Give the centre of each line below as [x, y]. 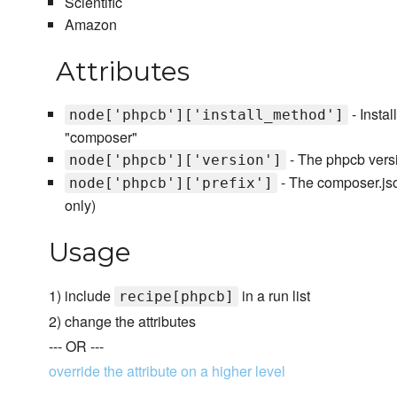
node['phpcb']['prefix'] [171, 183]
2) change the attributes [122, 322]
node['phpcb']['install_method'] [206, 115]
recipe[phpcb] [176, 297]
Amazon [90, 25]
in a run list [274, 296]
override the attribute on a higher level [167, 371]
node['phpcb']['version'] [175, 160]
